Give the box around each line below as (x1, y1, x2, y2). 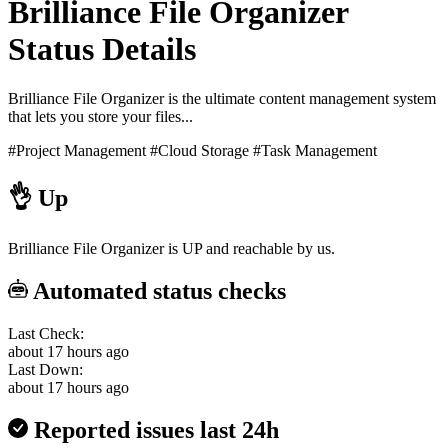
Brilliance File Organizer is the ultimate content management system (8, 89, 436, 107)
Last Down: (8, 361, 83, 379)
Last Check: (8, 325, 84, 343)
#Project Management (8, 141, 146, 159)
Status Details (8, 31, 196, 68)
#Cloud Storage (150, 141, 249, 159)
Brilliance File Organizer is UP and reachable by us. (8, 240, 335, 258)
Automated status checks (28, 278, 286, 305)
